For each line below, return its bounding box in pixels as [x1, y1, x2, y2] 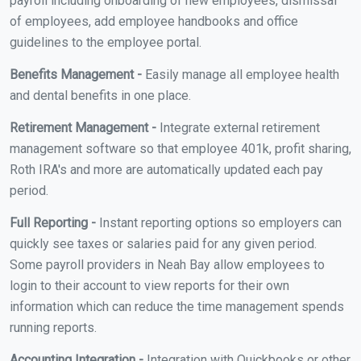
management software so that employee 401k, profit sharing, [10, 140, 351, 156]
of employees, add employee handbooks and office [10, 13, 298, 29]
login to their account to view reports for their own [10, 277, 289, 293]
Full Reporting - [10, 214, 96, 230]
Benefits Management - [10, 66, 142, 82]
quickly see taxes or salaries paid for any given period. [10, 235, 317, 251]
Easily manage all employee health [142, 66, 339, 82]
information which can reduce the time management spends [10, 298, 344, 314]
